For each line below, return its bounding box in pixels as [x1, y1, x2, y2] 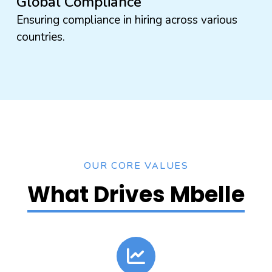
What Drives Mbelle [27, 179, 245, 211]
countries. [16, 29, 65, 46]
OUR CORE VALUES [83, 159, 189, 173]
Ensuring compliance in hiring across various [16, 12, 237, 29]
